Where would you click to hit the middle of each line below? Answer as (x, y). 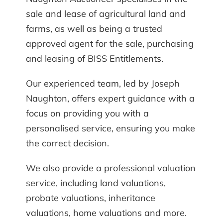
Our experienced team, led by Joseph (103, 84)
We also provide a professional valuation (111, 168)
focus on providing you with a (88, 113)
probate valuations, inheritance (91, 198)
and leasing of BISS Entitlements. (95, 59)
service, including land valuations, (96, 183)
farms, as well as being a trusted (94, 29)
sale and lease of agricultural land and (106, 14)
